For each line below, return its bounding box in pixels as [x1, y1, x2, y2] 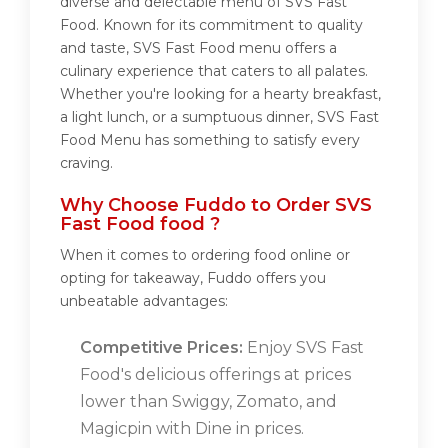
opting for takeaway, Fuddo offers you [60, 269, 326, 288]
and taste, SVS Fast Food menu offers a [60, 39, 337, 58]
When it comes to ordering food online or [60, 246, 350, 265]
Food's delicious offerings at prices [80, 365, 351, 385]
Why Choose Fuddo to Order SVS [60, 194, 372, 217]
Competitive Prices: [80, 338, 243, 358]
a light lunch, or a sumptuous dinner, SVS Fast [60, 108, 379, 127]
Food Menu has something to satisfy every [60, 131, 360, 150]
